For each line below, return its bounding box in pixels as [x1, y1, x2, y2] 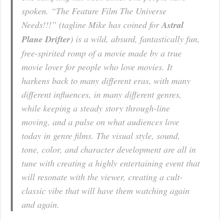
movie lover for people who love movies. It [22, 61, 173, 73]
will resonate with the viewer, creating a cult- [22, 171, 183, 183]
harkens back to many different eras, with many [22, 75, 191, 87]
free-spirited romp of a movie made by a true [22, 47, 182, 59]
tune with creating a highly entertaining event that [22, 157, 200, 169]
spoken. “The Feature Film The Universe [22, 5, 167, 17]
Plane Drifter [22, 33, 71, 46]
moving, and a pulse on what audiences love [22, 116, 180, 128]
